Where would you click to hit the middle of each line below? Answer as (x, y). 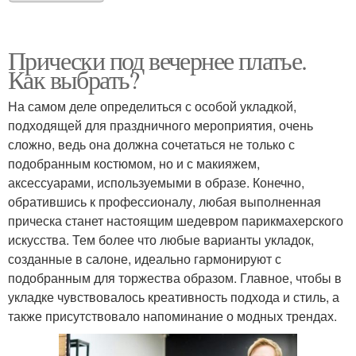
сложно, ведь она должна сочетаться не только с (151, 144)
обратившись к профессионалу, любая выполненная (164, 201)
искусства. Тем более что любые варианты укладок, (161, 239)
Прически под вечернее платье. (157, 60)
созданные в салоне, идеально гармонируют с (145, 258)
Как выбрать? (74, 79)
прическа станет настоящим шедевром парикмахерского (176, 220)
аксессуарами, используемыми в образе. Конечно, (156, 182)
